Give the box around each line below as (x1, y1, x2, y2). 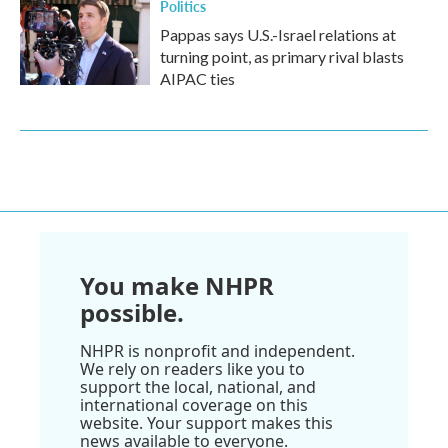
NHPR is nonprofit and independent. (80, 340, 355, 362)
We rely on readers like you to (80, 358, 305, 380)
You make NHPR (80, 269, 274, 302)
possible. (80, 296, 184, 329)
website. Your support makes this (80, 412, 333, 434)
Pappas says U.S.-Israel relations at (160, 25, 396, 44)
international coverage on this (80, 394, 308, 416)
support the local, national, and (80, 376, 316, 398)
